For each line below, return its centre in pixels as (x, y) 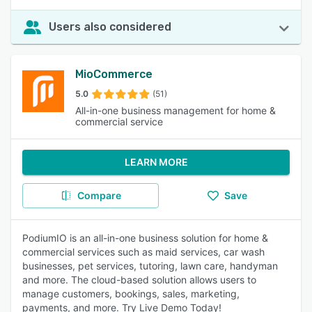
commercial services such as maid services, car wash (143, 252)
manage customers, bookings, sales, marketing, (131, 294)
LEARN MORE (156, 162)
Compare (99, 195)
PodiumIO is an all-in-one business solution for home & (145, 238)
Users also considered (110, 27)
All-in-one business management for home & (175, 110)
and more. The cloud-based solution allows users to (139, 280)
